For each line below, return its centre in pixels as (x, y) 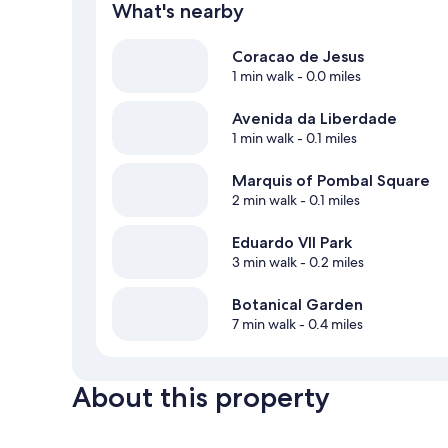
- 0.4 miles (329, 324)
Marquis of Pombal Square (331, 181)
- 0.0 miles (327, 76)
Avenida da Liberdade (314, 119)
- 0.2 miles (330, 262)
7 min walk (264, 324)
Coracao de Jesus (298, 57)
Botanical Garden (297, 305)
